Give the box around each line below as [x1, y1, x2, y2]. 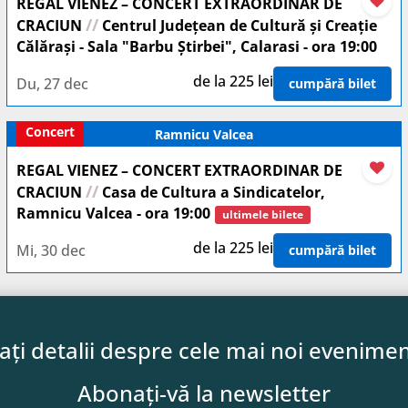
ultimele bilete [222, 207, 303, 222]
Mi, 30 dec [16, 240, 86, 260]
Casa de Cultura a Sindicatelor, [98, 182, 325, 202]
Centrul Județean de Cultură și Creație [98, 15, 377, 36]
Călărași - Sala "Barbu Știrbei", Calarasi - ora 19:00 [16, 36, 377, 56]
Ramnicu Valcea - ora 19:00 [16, 203, 210, 223]
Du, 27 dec [16, 73, 88, 94]
